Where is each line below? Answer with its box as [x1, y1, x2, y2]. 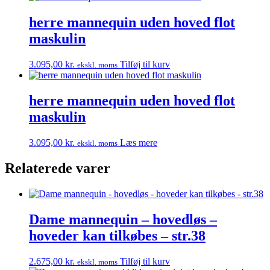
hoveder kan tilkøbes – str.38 [29, 227, 206, 243]
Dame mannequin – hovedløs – [29, 211, 217, 227]
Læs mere [120, 137, 157, 148]
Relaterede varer [5, 160, 110, 176]
